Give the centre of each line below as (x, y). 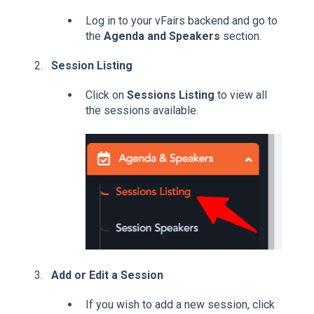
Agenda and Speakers (162, 36)
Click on (106, 95)
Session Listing (92, 66)
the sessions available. (142, 111)
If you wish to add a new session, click (180, 304)
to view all (241, 95)
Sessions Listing (171, 95)
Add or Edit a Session (107, 275)
